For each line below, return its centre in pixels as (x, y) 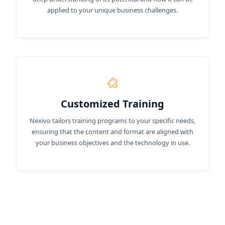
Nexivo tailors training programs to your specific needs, (113, 121)
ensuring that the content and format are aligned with (113, 132)
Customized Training (113, 104)
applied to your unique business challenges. (113, 10)
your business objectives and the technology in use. (113, 143)
